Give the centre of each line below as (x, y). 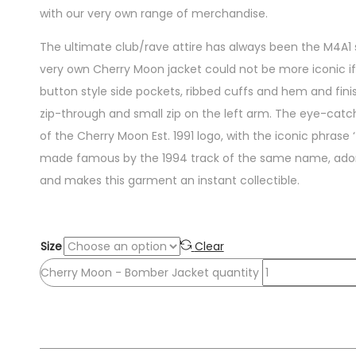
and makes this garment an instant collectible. (169, 180)
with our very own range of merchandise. (153, 13)
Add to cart (76, 299)
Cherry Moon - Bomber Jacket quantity (149, 272)
